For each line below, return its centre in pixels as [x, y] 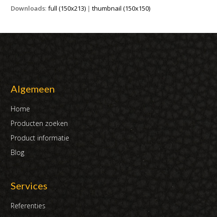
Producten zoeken [39, 123]
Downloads [28, 8]
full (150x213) [67, 8]
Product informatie [40, 138]
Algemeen [33, 89]
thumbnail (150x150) [121, 8]
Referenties [28, 206]
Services [29, 186]
